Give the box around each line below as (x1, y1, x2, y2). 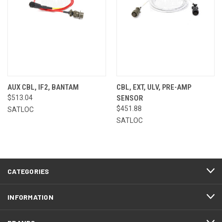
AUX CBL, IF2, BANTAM (7, 82, 79, 92)
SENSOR (116, 93, 143, 103)
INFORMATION (7, 192, 54, 201)
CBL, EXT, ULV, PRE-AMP (116, 82, 191, 92)
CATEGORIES (7, 166, 50, 175)
